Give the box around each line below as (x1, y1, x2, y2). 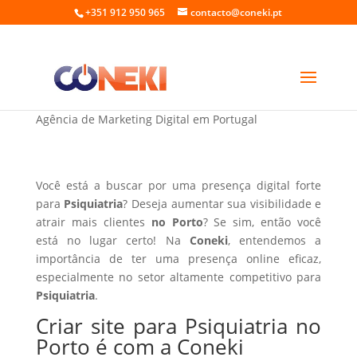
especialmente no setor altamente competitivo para (35, 269, 322, 284)
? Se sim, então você (202, 214, 322, 229)
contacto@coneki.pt (190, 6, 283, 19)
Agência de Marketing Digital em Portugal (35, 112, 257, 127)
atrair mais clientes (35, 214, 151, 229)
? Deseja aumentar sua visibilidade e (123, 196, 322, 211)
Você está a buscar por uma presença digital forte (35, 178, 322, 193)
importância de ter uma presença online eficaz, (35, 251, 322, 266)
